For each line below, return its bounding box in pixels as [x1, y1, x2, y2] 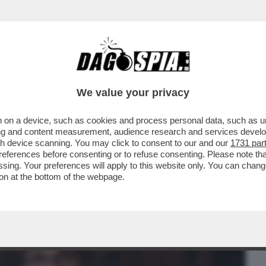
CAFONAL [69, 68, 112, 83]
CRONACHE [128, 68, 177, 83]
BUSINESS [8, 68, 54, 83]
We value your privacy [77, 87, 189, 99]
